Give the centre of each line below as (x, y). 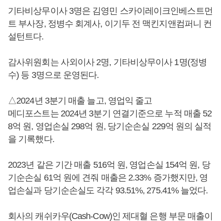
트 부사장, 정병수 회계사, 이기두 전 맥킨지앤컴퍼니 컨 (110, 24)
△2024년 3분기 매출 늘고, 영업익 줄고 (80, 101)
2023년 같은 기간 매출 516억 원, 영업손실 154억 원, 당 (109, 165)
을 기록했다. (31, 139)
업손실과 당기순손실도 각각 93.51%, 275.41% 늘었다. (108, 190)
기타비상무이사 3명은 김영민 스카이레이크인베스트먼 (110, 11)
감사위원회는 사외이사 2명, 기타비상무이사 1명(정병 (107, 62)
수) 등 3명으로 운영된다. (54, 75)
